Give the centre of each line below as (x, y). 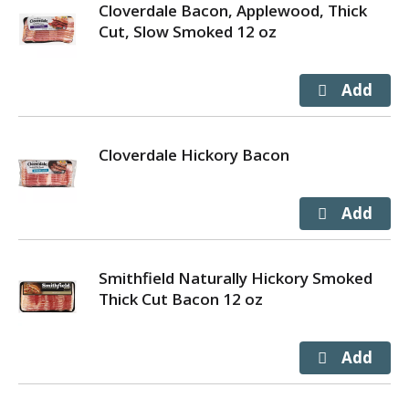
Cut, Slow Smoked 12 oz (188, 31)
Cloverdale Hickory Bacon (194, 155)
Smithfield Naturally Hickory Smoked (236, 278)
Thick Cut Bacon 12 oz (181, 299)
